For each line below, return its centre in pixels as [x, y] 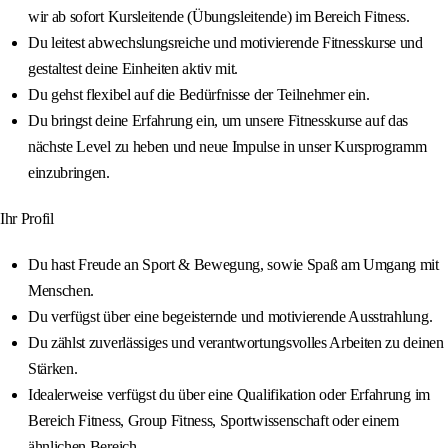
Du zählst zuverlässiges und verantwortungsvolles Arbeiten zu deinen [236, 343]
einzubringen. [69, 173]
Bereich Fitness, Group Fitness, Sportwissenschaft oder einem [213, 421]
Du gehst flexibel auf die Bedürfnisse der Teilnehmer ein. [199, 95]
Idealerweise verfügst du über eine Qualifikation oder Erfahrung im [229, 395]
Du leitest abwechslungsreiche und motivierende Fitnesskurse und [225, 43]
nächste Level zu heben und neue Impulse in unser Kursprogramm [227, 147]
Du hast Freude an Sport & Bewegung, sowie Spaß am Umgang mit [233, 265]
